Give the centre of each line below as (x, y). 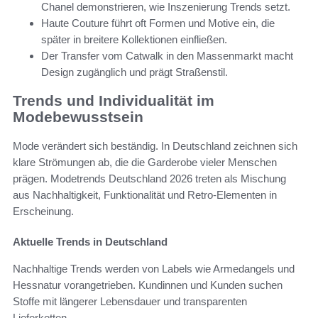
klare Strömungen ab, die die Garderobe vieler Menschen (145, 162)
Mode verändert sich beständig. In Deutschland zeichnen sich (155, 146)
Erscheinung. (43, 211)
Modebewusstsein (78, 117)
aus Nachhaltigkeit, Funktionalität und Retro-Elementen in (145, 194)
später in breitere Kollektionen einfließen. (134, 39)
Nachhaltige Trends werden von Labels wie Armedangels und (154, 268)
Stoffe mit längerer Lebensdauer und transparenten (130, 301)
